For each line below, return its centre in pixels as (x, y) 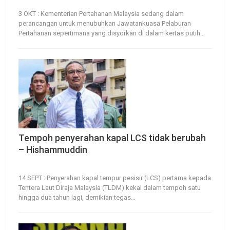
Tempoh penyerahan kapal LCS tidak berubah (112, 138)
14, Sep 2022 (34, 165)
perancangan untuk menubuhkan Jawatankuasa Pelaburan (105, 24)
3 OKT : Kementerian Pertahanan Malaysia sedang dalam (101, 14)
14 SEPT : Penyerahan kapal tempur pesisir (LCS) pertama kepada (115, 178)
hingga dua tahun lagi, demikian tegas (75, 197)
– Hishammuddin (53, 149)
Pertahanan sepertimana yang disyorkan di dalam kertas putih (109, 33)
